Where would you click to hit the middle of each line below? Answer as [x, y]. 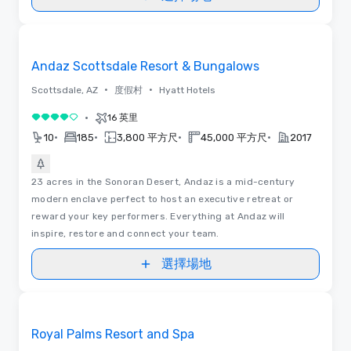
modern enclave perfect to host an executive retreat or [163, 199]
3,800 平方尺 [147, 137]
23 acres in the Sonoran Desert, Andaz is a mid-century [163, 181]
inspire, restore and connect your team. [125, 233]
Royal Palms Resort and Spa [113, 334]
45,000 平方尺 [234, 137]
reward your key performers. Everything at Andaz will [158, 216]
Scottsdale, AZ [65, 90]
